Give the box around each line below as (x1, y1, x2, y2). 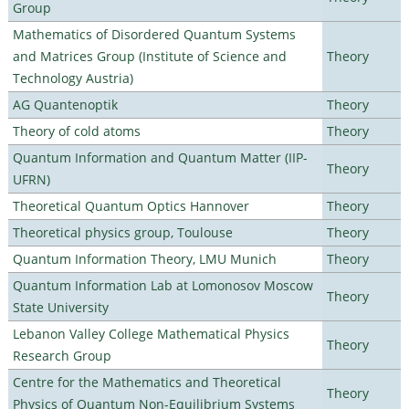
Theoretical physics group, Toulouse (12, 223, 233, 241)
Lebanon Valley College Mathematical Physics (12, 324, 289, 342)
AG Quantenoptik (12, 95, 118, 113)
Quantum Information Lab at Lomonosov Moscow (12, 276, 313, 294)
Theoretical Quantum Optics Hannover (12, 196, 249, 215)
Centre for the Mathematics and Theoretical (12, 372, 281, 391)
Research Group (12, 346, 111, 364)
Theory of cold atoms (12, 121, 141, 140)
